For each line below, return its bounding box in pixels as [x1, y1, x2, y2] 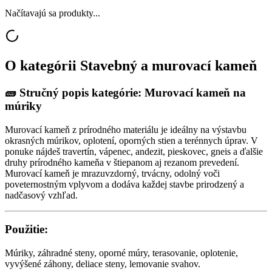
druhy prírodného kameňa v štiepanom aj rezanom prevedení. [5, 157, 239, 168]
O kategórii [5, 57, 80, 73]
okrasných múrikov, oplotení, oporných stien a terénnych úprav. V [5, 135, 258, 146]
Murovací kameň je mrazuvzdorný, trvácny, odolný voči [5, 168, 220, 178]
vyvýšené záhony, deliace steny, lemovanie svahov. [5, 258, 200, 269]
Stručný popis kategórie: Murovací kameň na [19, 86, 246, 99]
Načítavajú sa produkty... [5, 7, 100, 18]
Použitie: [5, 223, 48, 236]
